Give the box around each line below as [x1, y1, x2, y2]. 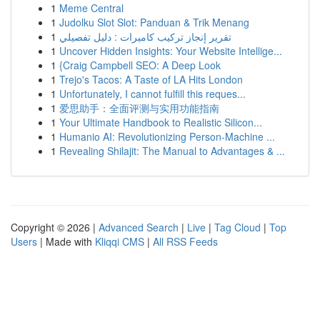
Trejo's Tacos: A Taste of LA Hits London [59, 72, 243, 86]
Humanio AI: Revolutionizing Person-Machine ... [59, 129, 275, 144]
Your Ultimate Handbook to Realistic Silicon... [59, 115, 262, 129]
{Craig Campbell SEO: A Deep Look [59, 58, 221, 72]
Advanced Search [99, 220, 179, 234]
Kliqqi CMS [95, 234, 144, 249]
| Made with [37, 234, 95, 249]
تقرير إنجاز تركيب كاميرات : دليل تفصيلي [59, 29, 231, 44]
